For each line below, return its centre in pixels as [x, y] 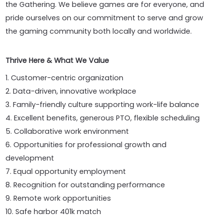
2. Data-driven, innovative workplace [71, 91]
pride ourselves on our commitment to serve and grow [105, 18]
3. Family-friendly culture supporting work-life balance [103, 105]
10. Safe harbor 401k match [54, 212]
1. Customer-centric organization [65, 78]
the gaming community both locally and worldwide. [99, 31]
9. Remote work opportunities [58, 198]
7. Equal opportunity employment [66, 171]
